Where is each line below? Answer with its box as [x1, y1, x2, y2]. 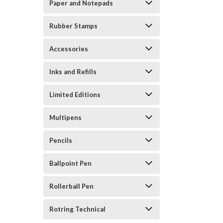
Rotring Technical [49, 205, 106, 213]
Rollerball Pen [49, 182, 94, 190]
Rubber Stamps [49, 22, 98, 30]
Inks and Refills [49, 68, 97, 76]
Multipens [49, 113, 82, 121]
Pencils [49, 136, 72, 144]
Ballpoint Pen [49, 159, 92, 167]
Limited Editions [49, 91, 101, 99]
